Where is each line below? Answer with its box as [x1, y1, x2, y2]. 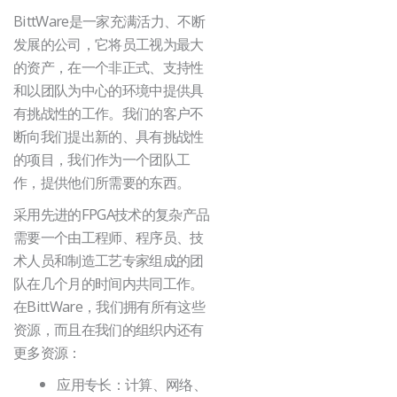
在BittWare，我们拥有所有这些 [13, 296, 206, 317]
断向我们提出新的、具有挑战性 [13, 126, 204, 147]
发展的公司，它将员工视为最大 [13, 34, 204, 55]
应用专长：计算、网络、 [57, 374, 207, 395]
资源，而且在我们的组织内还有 [13, 319, 204, 340]
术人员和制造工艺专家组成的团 [13, 250, 204, 271]
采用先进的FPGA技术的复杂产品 [13, 204, 210, 225]
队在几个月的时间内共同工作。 [13, 273, 204, 294]
